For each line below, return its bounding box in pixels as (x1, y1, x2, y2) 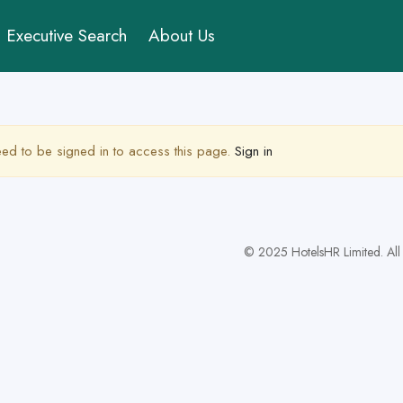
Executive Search (6, 23, 128, 48)
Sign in (235, 141, 273, 161)
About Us (148, 23, 216, 48)
